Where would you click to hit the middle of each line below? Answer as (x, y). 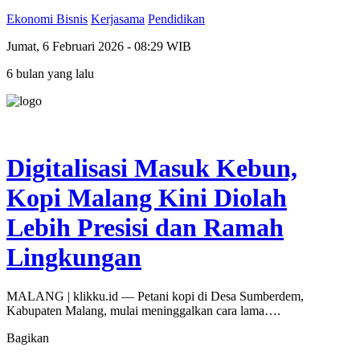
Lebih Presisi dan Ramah (145, 227)
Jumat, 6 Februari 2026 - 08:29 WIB (99, 47)
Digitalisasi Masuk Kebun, (152, 168)
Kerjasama (118, 19)
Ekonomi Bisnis (47, 19)
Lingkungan (74, 257)
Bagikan (28, 338)
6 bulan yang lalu (50, 74)
